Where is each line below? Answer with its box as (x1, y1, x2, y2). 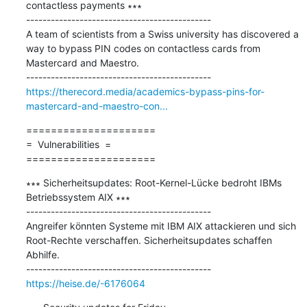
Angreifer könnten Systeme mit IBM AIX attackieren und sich (25, 219, 296, 232)
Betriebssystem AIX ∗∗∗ (25, 191, 130, 203)
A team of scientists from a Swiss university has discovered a (25, 27, 299, 40)
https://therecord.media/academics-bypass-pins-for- (25, 85, 265, 97)
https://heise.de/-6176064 (25, 277, 145, 289)
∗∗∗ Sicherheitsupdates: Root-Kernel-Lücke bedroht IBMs (25, 176, 282, 188)
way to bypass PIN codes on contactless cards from (25, 42, 260, 54)
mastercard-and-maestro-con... (25, 99, 168, 112)
